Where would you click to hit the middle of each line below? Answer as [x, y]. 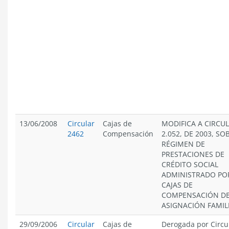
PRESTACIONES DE [193, 154]
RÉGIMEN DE [183, 144]
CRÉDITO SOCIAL [190, 164]
